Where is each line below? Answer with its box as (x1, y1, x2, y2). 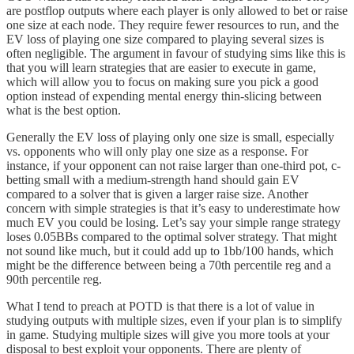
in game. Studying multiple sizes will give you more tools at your (6, 327, 330, 341)
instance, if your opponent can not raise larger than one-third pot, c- (6, 158, 341, 172)
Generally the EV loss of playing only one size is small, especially (6, 130, 334, 144)
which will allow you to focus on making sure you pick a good (6, 74, 318, 88)
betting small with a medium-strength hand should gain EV (6, 172, 299, 186)
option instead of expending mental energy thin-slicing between (6, 88, 322, 103)
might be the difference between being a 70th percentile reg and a (6, 258, 331, 272)
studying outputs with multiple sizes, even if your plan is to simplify (6, 313, 342, 327)
